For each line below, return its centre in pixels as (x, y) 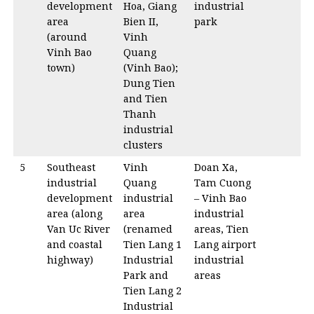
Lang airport (225, 244)
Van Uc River (78, 229)
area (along (74, 213)
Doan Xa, (216, 167)
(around (67, 37)
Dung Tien (149, 83)
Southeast (71, 167)
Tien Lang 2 (152, 291)
